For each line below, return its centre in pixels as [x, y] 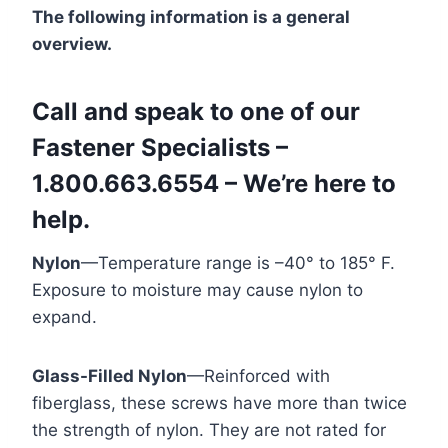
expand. [64, 317]
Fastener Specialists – [160, 148]
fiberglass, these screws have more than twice [219, 403]
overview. [72, 44]
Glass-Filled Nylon [109, 376]
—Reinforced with [258, 376]
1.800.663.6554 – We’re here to [214, 184]
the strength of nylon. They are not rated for [209, 430]
